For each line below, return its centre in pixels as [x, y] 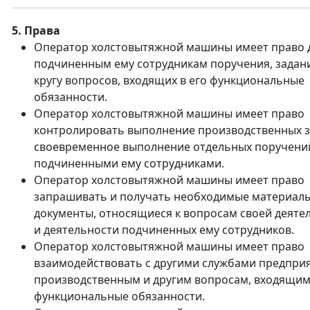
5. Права [36, 30]
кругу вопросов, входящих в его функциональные [169, 80]
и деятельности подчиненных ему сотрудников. [164, 230]
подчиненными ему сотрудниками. [129, 163]
